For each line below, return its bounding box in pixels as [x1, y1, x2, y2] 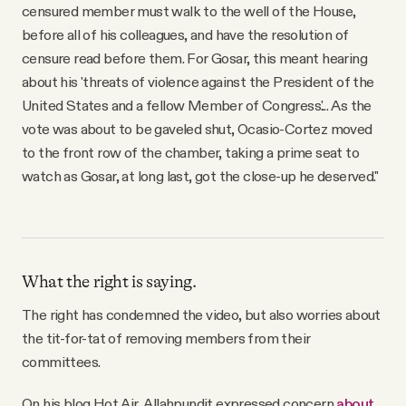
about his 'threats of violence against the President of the [22, 72, 374, 91]
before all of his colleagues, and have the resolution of [22, 24, 349, 43]
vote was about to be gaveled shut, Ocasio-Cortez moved [22, 119, 372, 138]
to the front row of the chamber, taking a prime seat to [22, 142, 359, 161]
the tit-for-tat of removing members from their [22, 328, 311, 347]
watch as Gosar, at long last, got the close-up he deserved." [22, 166, 378, 185]
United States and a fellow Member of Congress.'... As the [22, 95, 372, 114]
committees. [22, 352, 101, 371]
